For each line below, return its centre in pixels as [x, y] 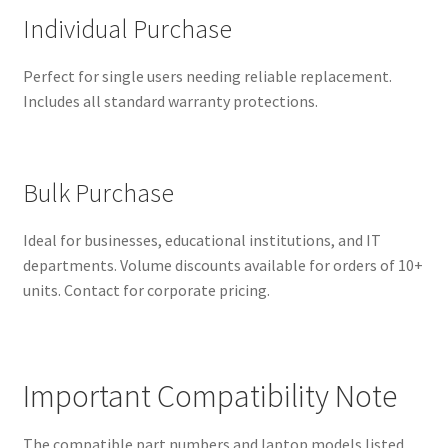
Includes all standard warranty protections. [170, 101]
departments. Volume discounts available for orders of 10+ [222, 265]
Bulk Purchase [98, 193]
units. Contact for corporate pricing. [146, 290]
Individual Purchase [127, 29]
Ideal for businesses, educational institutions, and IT [201, 240]
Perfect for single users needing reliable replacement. [207, 76]
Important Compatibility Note [209, 395]
